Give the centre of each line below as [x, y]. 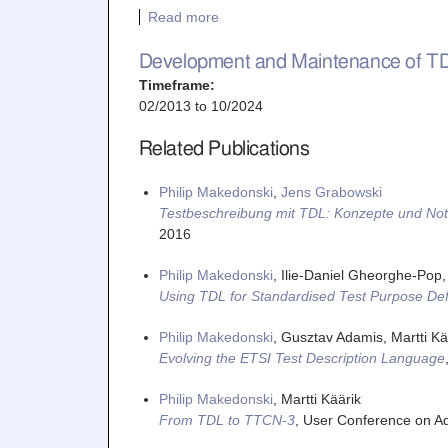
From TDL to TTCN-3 [226, 419]
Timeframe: [178, 84]
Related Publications [224, 148]
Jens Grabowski [331, 191]
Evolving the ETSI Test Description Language [301, 357]
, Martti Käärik [316, 398]
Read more [183, 16]
